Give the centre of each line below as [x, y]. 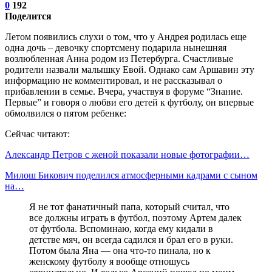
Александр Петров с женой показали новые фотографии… [127, 154]
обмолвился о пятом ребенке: [66, 113]
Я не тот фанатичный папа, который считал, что [129, 206]
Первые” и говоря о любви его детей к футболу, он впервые [129, 102]
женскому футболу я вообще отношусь [109, 261]
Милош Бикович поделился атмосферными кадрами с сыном [131, 175]
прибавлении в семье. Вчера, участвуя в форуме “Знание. [124, 91]
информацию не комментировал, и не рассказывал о [114, 80]
